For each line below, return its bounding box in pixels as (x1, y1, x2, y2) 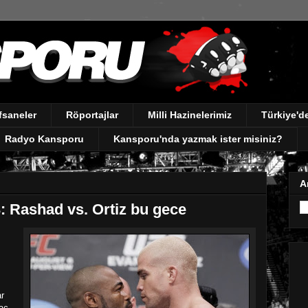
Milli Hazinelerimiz (148, 109, 232, 121)
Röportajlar (66, 109, 118, 121)
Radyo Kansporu (5, 133, 84, 145)
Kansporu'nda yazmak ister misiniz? (113, 133, 283, 145)
